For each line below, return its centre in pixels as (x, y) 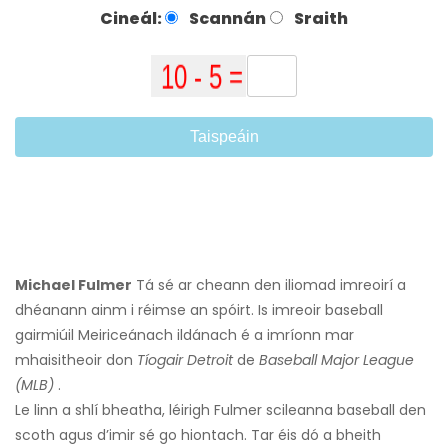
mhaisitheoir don (76, 360)
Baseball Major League (336, 360)
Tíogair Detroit (185, 360)
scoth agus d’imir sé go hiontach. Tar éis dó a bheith (198, 435)
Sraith (319, 18)
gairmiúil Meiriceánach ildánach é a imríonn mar (184, 335)
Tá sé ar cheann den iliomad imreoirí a (269, 285)
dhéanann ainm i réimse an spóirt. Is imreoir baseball (199, 310)
